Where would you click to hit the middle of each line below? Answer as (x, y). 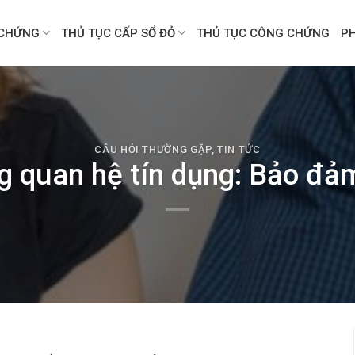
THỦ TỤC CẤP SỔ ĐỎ (118, 33)
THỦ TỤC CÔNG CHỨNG (263, 33)
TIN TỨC (239, 149)
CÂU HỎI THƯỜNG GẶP (153, 149)
